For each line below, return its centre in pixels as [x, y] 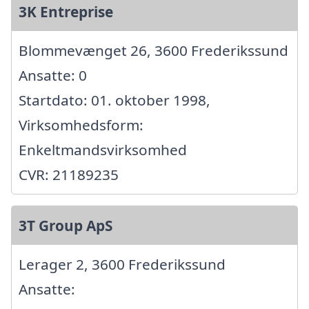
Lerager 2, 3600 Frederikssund [122, 265]
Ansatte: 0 [53, 76]
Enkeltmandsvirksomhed [103, 150]
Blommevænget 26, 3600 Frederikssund [153, 51]
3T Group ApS [66, 226]
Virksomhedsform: [81, 125]
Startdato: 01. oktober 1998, [114, 100]
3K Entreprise [66, 12]
